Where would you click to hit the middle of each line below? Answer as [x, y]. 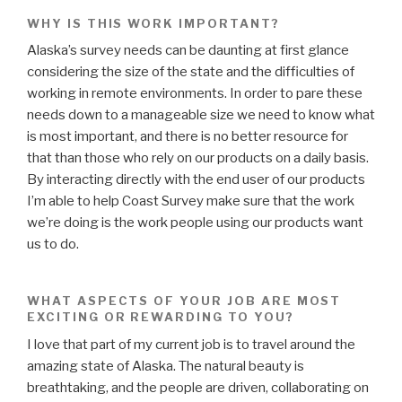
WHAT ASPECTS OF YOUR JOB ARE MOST [184, 301]
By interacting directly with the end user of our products [196, 180]
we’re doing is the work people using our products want [195, 223]
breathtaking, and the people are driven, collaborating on [198, 388]
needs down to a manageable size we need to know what [201, 115]
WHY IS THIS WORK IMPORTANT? [153, 23]
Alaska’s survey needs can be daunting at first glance [188, 51]
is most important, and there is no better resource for [188, 137]
